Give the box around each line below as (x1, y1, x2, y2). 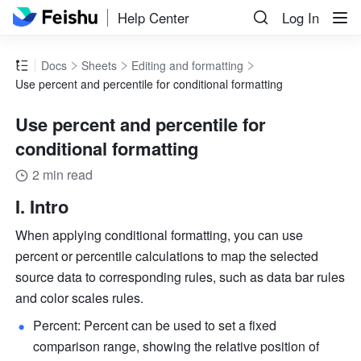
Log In (282, 8, 319, 27)
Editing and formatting (131, 57, 244, 74)
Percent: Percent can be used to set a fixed (33, 316, 277, 335)
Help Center (118, 7, 190, 27)
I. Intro (15, 193, 69, 220)
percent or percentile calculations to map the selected (15, 247, 319, 266)
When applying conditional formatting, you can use (15, 226, 304, 245)
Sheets (81, 57, 118, 74)
